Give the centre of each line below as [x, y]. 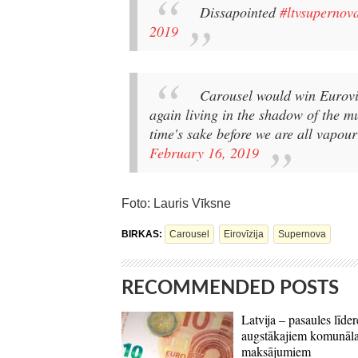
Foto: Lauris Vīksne [176, 204]
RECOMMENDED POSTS [230, 289]
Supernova [302, 235]
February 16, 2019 [204, 152]
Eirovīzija [244, 235]
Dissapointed [240, 12]
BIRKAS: [143, 235]
